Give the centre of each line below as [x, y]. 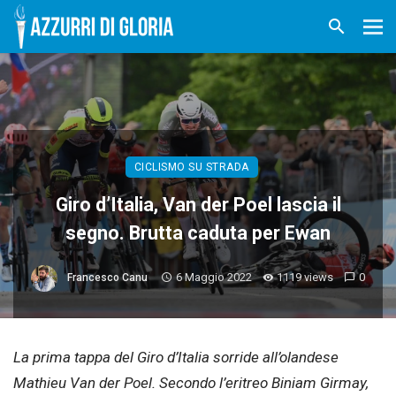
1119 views [305, 278]
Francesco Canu [107, 278]
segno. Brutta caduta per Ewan [198, 233]
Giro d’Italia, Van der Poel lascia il [198, 205]
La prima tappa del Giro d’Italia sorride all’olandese [176, 357]
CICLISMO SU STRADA [191, 167]
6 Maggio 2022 [213, 278]
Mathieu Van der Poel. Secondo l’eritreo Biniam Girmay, [191, 383]
